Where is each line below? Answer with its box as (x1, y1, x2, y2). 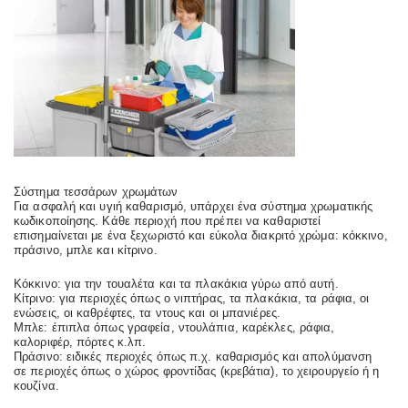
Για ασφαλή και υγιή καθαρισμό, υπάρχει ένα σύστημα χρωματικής (14, 199, 373, 214)
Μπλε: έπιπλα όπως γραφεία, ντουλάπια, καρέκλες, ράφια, (14, 320, 335, 334)
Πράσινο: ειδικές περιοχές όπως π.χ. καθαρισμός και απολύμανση (14, 349, 372, 363)
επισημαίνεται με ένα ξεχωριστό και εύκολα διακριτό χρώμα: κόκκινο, (14, 229, 388, 243)
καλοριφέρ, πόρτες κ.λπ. (14, 334, 147, 349)
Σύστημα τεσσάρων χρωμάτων (14, 185, 178, 199)
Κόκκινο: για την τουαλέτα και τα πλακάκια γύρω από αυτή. (14, 276, 339, 291)
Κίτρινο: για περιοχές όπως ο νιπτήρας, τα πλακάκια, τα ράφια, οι (14, 291, 370, 305)
